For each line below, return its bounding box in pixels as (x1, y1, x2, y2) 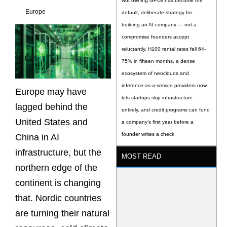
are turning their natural (15, 208, 109, 218)
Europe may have (15, 86, 87, 97)
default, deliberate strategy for (122, 10, 193, 16)
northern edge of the (15, 162, 97, 173)
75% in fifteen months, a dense (122, 58, 196, 64)
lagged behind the (15, 101, 88, 112)
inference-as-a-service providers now (122, 83, 207, 89)
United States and (15, 117, 88, 127)
